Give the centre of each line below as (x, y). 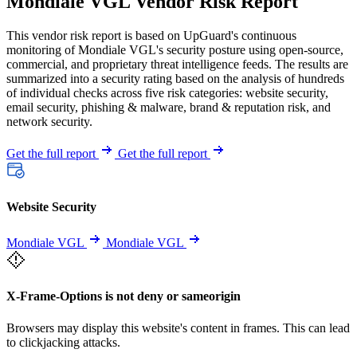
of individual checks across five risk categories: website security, (167, 92)
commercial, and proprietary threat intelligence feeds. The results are (177, 64)
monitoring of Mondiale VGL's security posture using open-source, (175, 49)
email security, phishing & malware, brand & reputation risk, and (169, 107)
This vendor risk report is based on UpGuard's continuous (151, 35)
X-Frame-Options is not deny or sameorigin (124, 296)
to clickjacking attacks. (63, 342)
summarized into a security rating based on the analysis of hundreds (175, 78)
